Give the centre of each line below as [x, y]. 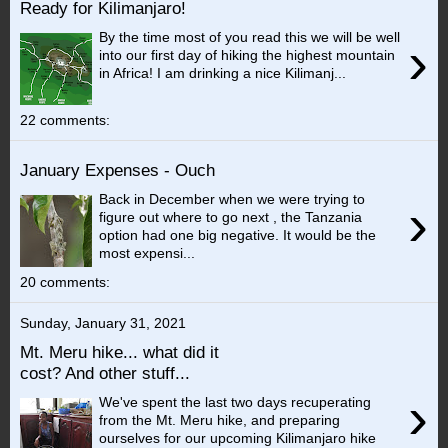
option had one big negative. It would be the [238, 234]
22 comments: [65, 120]
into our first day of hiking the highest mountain [247, 54]
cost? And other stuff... [105, 373]
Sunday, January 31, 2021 [103, 323]
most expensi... [147, 252]
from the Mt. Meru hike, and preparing [220, 419]
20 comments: [65, 282]
